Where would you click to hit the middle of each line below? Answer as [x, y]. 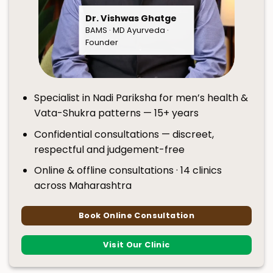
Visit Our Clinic [136, 244]
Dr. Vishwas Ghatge [131, 18]
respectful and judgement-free [109, 149]
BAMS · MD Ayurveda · [127, 30]
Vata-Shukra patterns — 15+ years [116, 113]
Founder [101, 43]
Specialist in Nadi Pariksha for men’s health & [141, 97]
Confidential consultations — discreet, [124, 134]
